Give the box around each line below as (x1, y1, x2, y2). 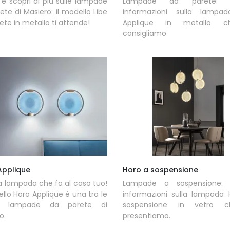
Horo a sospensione (122, 164, 198, 175)
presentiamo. (122, 210, 170, 221)
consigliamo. (122, 28, 168, 39)
